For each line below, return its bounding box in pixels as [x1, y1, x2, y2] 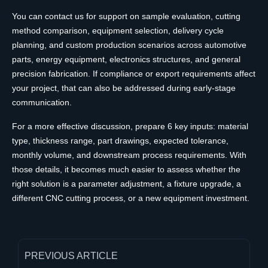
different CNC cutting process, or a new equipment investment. [12, 193, 249, 203]
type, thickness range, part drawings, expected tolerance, [12, 136, 229, 146]
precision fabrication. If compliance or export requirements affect [12, 69, 255, 79]
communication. [12, 98, 72, 108]
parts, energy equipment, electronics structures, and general [12, 54, 240, 65]
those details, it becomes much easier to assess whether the [12, 165, 240, 175]
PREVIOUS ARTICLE [25, 251, 118, 261]
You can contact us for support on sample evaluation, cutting [12, 11, 240, 22]
